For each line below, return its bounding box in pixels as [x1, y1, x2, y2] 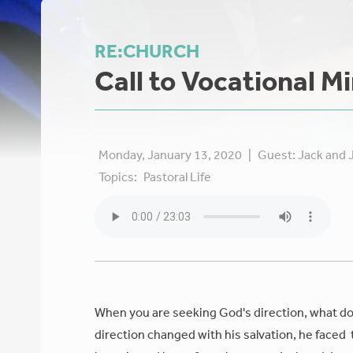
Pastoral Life [143, 168, 212, 184]
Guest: [258, 146, 299, 162]
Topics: [98, 168, 138, 184]
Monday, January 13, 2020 [98, 146, 245, 162]
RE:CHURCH [95, 39, 200, 62]
